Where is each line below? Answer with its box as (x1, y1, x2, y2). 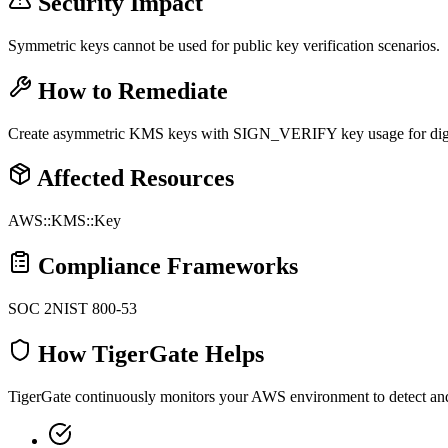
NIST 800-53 (52, 300, 137, 318)
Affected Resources (32, 165, 234, 192)
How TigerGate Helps (32, 341, 264, 368)
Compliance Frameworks (32, 253, 298, 280)
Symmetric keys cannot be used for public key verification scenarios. (8, 36, 440, 54)
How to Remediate (32, 77, 228, 104)
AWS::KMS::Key (8, 212, 121, 230)
